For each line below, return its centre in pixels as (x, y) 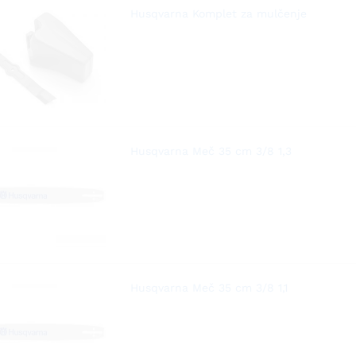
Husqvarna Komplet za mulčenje (218, 14)
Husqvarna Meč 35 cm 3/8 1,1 (209, 288)
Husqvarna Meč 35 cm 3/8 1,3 (211, 151)
